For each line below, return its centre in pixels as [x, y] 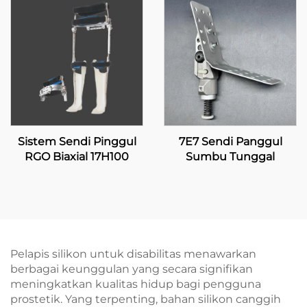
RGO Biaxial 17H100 [77, 157]
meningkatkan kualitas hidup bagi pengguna [136, 284]
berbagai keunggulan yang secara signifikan [132, 269]
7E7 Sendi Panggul [230, 142]
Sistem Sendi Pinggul [77, 142]
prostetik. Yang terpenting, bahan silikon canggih [146, 299]
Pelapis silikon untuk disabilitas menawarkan [133, 254]
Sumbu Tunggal [230, 157]
